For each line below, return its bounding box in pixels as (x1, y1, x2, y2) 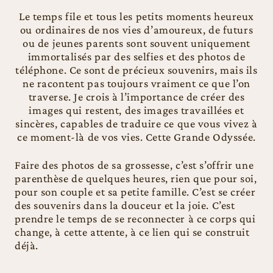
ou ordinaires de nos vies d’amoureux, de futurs (19, 23, 253, 36)
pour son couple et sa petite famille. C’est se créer (15, 185, 256, 198)
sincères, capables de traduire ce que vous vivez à (15, 116, 258, 130)
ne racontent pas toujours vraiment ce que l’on (23, 76, 250, 90)
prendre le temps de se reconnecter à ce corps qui (15, 211, 256, 225)
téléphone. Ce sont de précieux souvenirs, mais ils (15, 63, 258, 76)
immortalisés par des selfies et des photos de (27, 49, 246, 63)
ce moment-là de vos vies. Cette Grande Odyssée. (17, 130, 256, 143)
